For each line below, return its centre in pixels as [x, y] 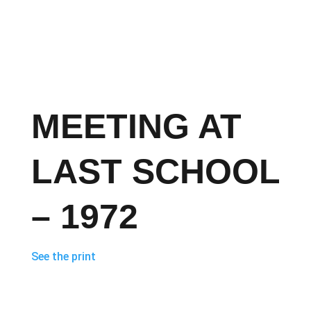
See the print [63, 256]
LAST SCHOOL [155, 171]
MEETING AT [136, 126]
